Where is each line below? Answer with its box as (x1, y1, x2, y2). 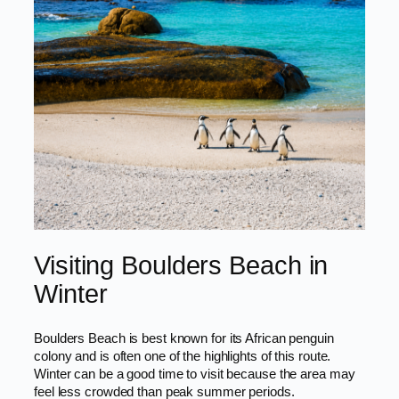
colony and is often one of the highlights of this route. (34, 348, 331, 363)
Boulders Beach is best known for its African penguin (34, 330, 334, 346)
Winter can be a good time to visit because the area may (34, 366, 355, 381)
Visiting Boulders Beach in (34, 250, 329, 280)
